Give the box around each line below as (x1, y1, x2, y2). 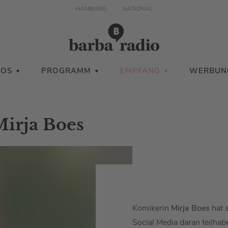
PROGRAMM (41, 66, 94, 76)
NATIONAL (122, 5, 153, 13)
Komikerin (132, 203, 171, 214)
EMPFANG (120, 66, 163, 76)
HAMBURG (75, 5, 107, 13)
